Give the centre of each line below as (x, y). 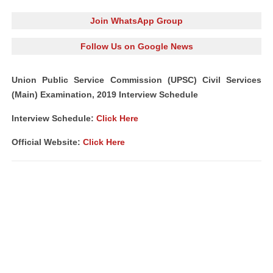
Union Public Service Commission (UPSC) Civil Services (136, 80)
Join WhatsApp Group (136, 21)
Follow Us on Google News (136, 46)
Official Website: (47, 142)
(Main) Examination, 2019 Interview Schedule (105, 94)
